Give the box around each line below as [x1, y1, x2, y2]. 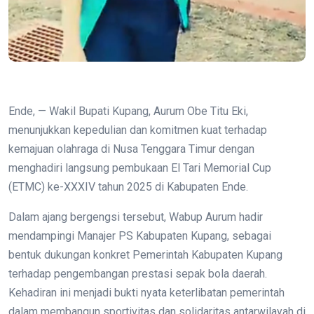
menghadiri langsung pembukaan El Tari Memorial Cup [8, 161, 271, 175]
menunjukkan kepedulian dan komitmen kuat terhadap [8, 123, 267, 137]
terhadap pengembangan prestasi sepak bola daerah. [8, 267, 267, 281]
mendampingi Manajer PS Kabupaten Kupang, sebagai [8, 229, 271, 243]
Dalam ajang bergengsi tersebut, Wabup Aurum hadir [8, 210, 263, 224]
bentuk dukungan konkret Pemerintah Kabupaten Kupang [8, 248, 282, 262]
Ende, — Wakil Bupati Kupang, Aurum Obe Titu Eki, [8, 104, 248, 118]
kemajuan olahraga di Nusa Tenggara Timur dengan [8, 142, 254, 156]
